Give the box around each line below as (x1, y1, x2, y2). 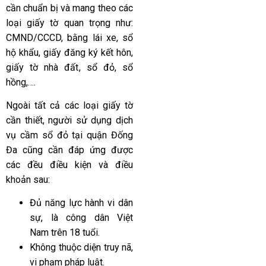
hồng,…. (6, 76, 36, 88)
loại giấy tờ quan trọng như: (6, 17, 133, 28)
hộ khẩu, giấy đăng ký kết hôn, (6, 46, 133, 58)
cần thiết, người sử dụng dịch (6, 114, 133, 126)
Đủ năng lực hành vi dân (30, 197, 133, 209)
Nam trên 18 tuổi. (30, 227, 100, 239)
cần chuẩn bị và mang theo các (6, 2, 133, 14)
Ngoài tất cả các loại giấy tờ (6, 99, 133, 111)
